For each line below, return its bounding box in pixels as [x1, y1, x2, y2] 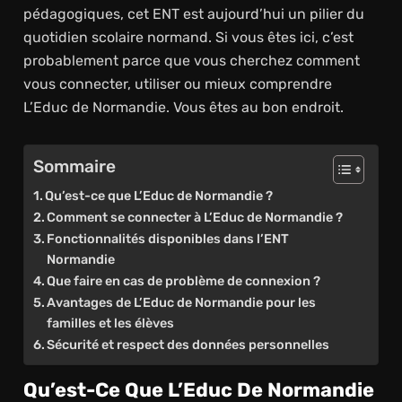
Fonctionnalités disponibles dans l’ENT [47, 230, 290, 247]
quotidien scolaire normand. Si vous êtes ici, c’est [22, 28, 354, 46]
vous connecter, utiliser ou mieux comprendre [22, 74, 332, 92]
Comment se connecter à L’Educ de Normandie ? [47, 208, 344, 225]
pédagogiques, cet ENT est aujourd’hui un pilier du [22, 4, 364, 22]
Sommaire [32, 155, 116, 177]
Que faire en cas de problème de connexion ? [47, 272, 321, 289]
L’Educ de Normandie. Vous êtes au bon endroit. [22, 98, 344, 116]
